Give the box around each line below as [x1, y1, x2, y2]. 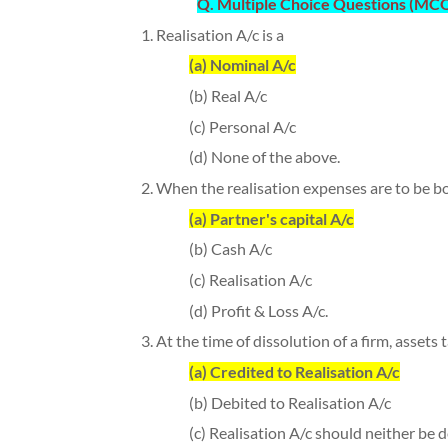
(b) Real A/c [188, 85, 267, 105]
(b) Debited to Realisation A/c [188, 392, 391, 412]
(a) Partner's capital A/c [188, 208, 354, 228]
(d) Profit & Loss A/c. [188, 300, 328, 320]
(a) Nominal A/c [188, 55, 296, 75]
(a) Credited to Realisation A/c [188, 361, 400, 381]
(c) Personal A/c [188, 116, 296, 136]
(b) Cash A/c [188, 239, 272, 259]
